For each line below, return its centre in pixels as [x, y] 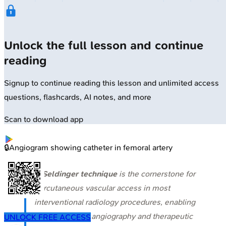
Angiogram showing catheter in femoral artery [91, 147]
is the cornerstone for [156, 174]
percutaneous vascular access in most [102, 188]
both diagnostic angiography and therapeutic [114, 216]
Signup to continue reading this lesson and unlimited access [111, 83]
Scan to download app [44, 120]
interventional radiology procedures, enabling [115, 202]
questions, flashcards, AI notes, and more [78, 97]
